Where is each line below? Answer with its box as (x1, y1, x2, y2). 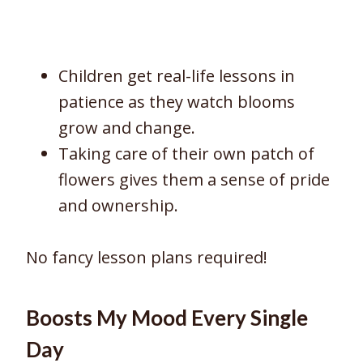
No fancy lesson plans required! (26, 246, 267, 268)
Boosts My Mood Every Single (26, 304, 308, 331)
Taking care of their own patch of (58, 142, 314, 164)
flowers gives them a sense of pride (58, 168, 330, 190)
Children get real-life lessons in (58, 64, 295, 87)
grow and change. (58, 116, 195, 139)
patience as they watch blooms (58, 90, 295, 113)
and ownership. (58, 194, 178, 216)
